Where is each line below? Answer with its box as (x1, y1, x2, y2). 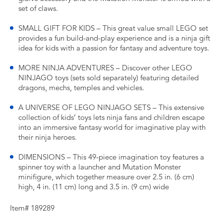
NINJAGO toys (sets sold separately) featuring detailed (18, 73, 199, 82)
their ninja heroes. (18, 133, 77, 142)
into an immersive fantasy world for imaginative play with (18, 123, 206, 132)
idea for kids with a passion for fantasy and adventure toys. (18, 44, 209, 53)
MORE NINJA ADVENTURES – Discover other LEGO (18, 63, 192, 72)
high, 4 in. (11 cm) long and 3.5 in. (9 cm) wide (18, 182, 169, 191)
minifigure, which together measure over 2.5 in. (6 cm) (18, 172, 194, 181)
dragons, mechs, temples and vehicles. (18, 83, 144, 92)
